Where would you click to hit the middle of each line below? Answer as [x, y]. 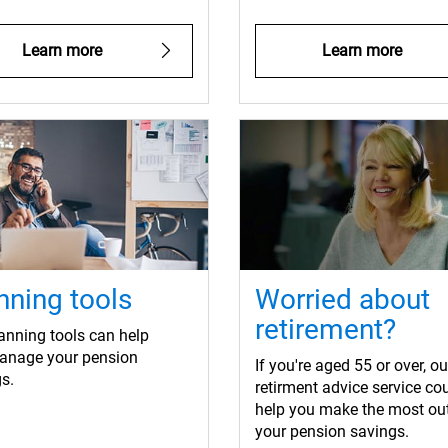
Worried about [342, 300]
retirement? [325, 330]
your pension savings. [332, 432]
